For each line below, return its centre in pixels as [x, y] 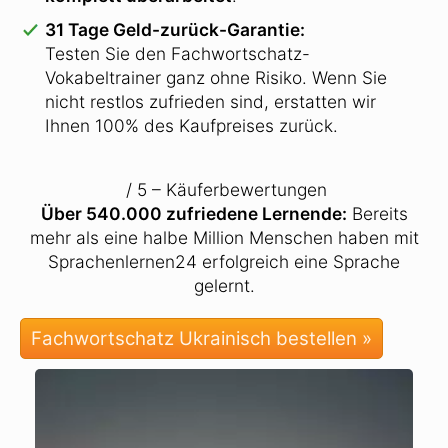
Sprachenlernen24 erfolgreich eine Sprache [224, 261]
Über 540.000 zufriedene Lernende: [193, 213]
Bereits [377, 213]
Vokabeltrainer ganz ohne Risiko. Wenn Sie [216, 77]
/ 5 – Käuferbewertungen [224, 189]
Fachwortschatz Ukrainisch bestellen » [201, 338]
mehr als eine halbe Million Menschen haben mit [224, 237]
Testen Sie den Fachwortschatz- [177, 53]
